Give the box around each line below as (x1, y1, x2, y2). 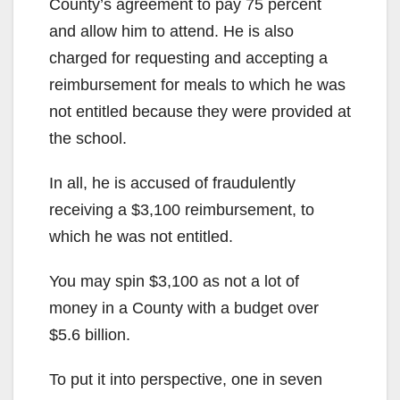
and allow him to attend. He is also (49, 21, 294, 40)
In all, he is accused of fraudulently (49, 173, 296, 192)
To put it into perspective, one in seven (49, 370, 322, 388)
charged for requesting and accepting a (49, 48, 328, 67)
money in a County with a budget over (49, 298, 319, 317)
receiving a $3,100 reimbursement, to (49, 200, 314, 219)
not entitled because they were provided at (49, 102, 351, 121)
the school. (49, 129, 127, 147)
